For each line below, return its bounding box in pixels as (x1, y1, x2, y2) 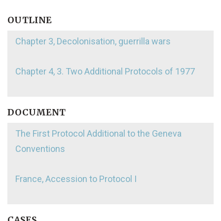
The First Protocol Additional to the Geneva (15, 128, 182, 139)
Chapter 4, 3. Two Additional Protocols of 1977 (15, 66, 195, 76)
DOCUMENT (7, 106, 66, 118)
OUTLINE (7, 14, 52, 26)
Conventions (15, 143, 65, 154)
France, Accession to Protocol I (15, 173, 137, 184)
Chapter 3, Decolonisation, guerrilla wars (15, 36, 171, 46)
